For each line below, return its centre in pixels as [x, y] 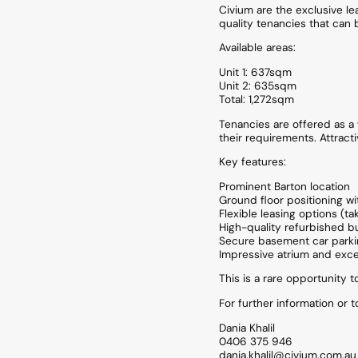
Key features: [253, 162]
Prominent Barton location [284, 186]
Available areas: [257, 48]
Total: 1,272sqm [257, 100]
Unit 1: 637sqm [255, 73]
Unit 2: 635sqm [258, 86]
